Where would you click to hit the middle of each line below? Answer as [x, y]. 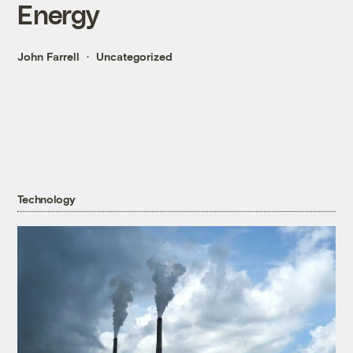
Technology [46, 199]
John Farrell [49, 56]
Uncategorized [135, 56]
